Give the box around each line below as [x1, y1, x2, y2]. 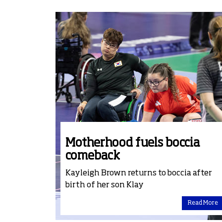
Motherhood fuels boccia [65, 137, 200, 150]
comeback [65, 150, 120, 163]
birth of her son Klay [65, 181, 144, 190]
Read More [187, 200, 218, 207]
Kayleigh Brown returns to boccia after [65, 169, 212, 178]
